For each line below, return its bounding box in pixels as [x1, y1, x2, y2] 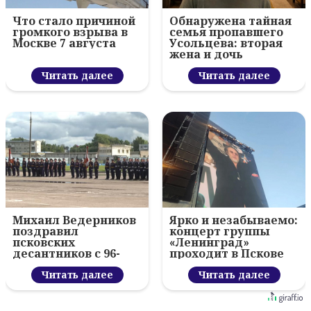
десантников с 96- [12, 246, 120, 262]
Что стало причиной [12, 13, 135, 29]
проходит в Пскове [169, 246, 284, 262]
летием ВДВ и [12, 257, 96, 273]
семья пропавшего [169, 24, 283, 40]
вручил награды [12, 268, 113, 284]
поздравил [12, 224, 78, 239]
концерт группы [169, 224, 270, 239]
